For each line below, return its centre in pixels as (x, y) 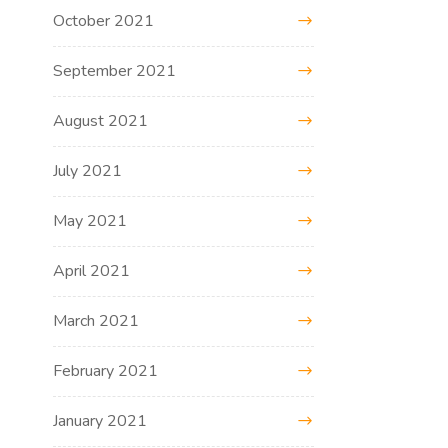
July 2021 (88, 170)
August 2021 (101, 120)
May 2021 (90, 220)
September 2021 (115, 70)
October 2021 (104, 20)
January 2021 (100, 420)
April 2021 (92, 270)
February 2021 (106, 370)
